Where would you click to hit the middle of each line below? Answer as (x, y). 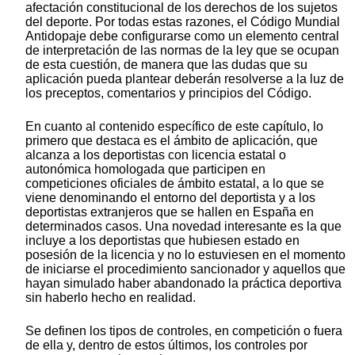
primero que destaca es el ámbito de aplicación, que (172, 141)
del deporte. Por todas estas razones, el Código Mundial (183, 22)
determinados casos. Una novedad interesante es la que (183, 227)
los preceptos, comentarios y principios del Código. (168, 94)
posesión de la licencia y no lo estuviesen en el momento (185, 255)
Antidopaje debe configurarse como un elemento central (182, 36)
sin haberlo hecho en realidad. (111, 298)
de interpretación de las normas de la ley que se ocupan (182, 51)
